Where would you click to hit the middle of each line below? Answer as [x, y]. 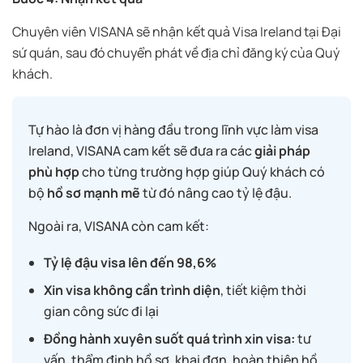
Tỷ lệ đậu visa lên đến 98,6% [130, 263]
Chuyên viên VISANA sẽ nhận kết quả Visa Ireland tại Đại [177, 32]
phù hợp [54, 172]
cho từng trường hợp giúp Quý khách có [202, 172]
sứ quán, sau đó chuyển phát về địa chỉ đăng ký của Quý [176, 53]
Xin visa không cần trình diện [132, 290]
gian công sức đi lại [102, 312]
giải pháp [282, 151]
